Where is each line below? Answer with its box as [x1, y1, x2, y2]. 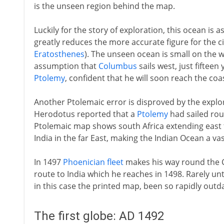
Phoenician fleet [62, 156, 123, 167]
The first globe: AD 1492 [33, 209, 164, 223]
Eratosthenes [33, 48, 84, 59]
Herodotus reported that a [33, 108, 137, 119]
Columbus [98, 60, 137, 71]
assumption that [33, 60, 98, 71]
